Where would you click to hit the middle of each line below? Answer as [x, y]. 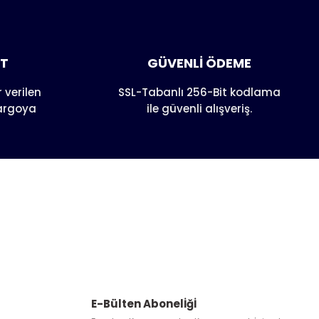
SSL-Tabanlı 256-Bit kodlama [199, 92]
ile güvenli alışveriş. [199, 109]
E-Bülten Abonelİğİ [144, 304]
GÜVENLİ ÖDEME [199, 63]
